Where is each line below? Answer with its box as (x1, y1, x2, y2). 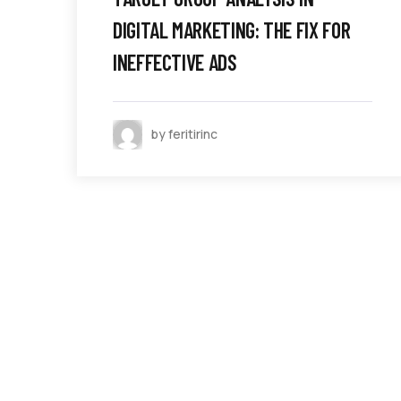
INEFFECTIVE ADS (113, 48, 237, 75)
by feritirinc (151, 125, 218, 143)
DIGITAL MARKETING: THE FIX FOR (113, 16, 351, 43)
